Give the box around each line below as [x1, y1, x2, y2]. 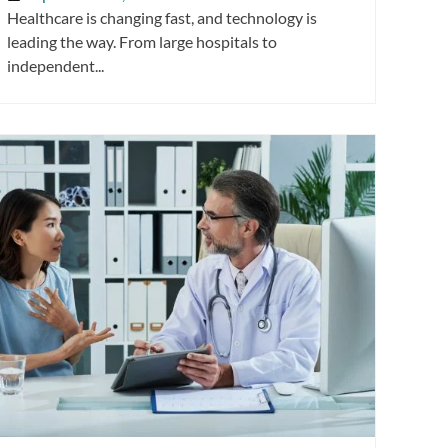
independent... [7, 56, 104, 76]
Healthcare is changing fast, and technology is [7, 8, 317, 28]
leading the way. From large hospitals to [7, 32, 277, 52]
